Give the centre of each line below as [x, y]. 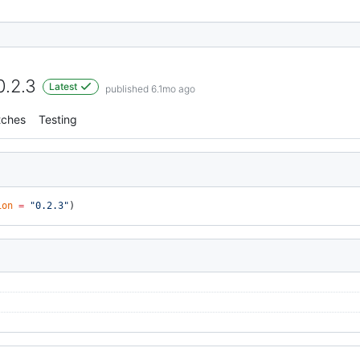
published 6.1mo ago [150, 89]
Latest [64, 86]
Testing [58, 119]
